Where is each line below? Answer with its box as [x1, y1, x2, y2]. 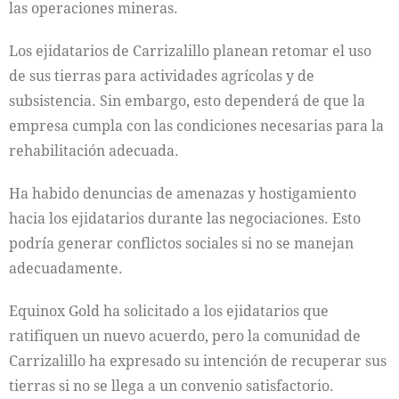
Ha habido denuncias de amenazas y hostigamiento [9, 183, 356, 204]
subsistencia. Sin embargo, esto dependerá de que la [9, 91, 365, 111]
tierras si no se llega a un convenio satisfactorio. [9, 376, 334, 396]
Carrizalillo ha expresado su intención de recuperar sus [9, 351, 387, 371]
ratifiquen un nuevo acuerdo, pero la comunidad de [9, 326, 361, 346]
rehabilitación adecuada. [9, 141, 179, 161]
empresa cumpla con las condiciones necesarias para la [9, 116, 384, 136]
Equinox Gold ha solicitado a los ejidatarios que [9, 301, 329, 322]
